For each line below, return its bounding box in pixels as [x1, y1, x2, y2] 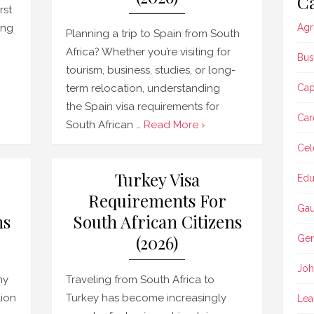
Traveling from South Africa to [66, 273, 214, 286]
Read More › [144, 118, 205, 131]
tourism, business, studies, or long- [66, 64, 235, 76]
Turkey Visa [114, 168, 200, 191]
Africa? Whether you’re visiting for [66, 46, 231, 58]
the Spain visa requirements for [66, 100, 219, 113]
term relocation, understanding [66, 82, 220, 95]
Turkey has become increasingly [66, 292, 226, 304]
